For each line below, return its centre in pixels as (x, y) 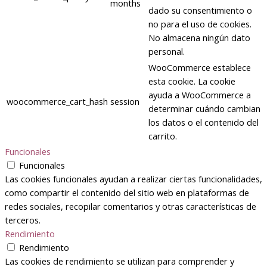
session (125, 102)
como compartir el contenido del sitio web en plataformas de (127, 193)
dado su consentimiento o (200, 10)
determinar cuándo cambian (204, 109)
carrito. (163, 136)
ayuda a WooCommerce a (200, 95)
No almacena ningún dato (199, 38)
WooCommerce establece (200, 68)
